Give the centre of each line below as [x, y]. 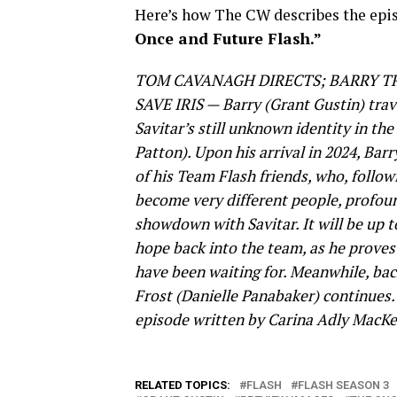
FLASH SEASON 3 [343, 385]
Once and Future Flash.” [228, 38]
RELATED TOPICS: [183, 385]
